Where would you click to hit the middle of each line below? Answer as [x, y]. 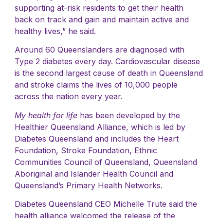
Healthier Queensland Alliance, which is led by [100, 127]
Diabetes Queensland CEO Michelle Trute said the [106, 204]
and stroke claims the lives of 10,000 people [96, 85]
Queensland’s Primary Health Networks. [89, 185]
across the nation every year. [69, 97]
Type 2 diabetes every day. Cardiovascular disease [107, 62]
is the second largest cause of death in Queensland [109, 73]
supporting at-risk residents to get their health [99, 8]
